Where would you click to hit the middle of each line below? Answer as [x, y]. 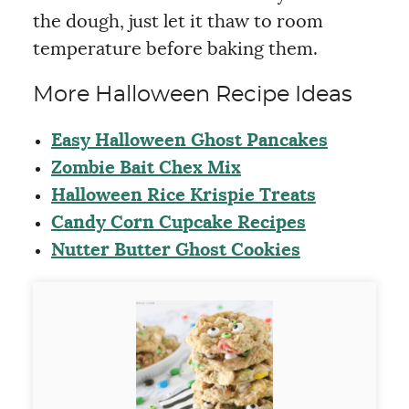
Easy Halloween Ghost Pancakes [189, 141]
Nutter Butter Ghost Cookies [175, 250]
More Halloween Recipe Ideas [192, 95]
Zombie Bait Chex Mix [146, 168]
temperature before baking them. [175, 49]
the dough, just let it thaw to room [178, 22]
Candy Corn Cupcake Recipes [178, 223]
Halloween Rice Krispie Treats [183, 195]
